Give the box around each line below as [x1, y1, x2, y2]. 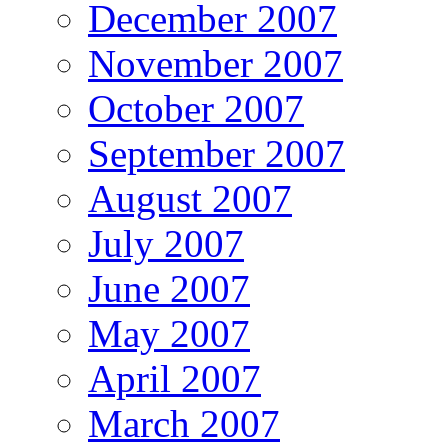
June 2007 [88, 267, 250, 311]
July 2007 [88, 222, 244, 266]
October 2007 [88, 87, 304, 131]
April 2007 [88, 357, 261, 401]
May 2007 [88, 312, 250, 356]
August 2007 [88, 177, 292, 221]
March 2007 [88, 402, 280, 446]
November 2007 [88, 42, 343, 86]
